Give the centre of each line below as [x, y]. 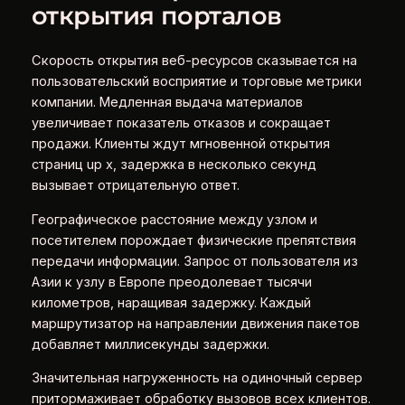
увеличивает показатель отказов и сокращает [181, 123]
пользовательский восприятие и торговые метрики [196, 81]
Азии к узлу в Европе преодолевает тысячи [171, 282]
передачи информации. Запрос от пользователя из [194, 261]
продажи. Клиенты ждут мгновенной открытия [180, 144]
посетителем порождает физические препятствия [193, 240]
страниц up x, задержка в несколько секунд [174, 165]
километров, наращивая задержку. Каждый [171, 302]
